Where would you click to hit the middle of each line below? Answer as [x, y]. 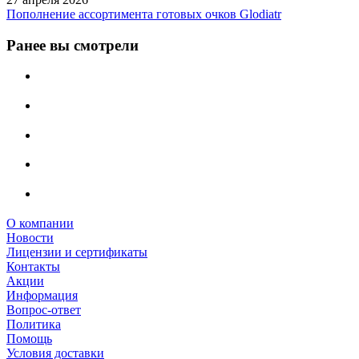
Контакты [33, 266]
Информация [42, 295]
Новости [30, 237]
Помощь [29, 338]
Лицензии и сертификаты [77, 252]
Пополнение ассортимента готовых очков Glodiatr [144, 14]
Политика [34, 324]
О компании [40, 223]
